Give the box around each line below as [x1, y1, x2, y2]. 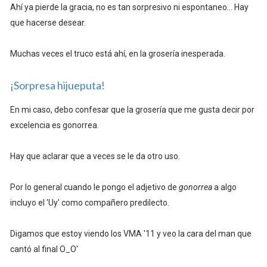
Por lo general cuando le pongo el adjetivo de [10, 182, 179, 193]
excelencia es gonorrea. [10, 120, 99, 131]
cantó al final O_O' [10, 244, 78, 254]
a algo [212, 182, 237, 193]
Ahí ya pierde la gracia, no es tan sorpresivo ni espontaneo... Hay [10, 2, 249, 13]
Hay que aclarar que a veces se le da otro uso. [10, 151, 180, 162]
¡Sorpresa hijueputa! [10, 79, 105, 92]
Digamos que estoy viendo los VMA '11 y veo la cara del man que [10, 229, 252, 239]
